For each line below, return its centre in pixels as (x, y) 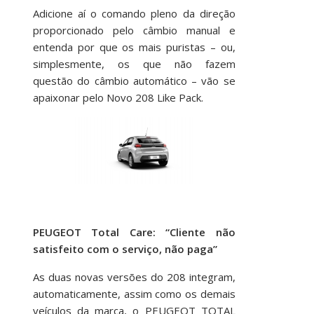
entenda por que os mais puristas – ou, (134, 47)
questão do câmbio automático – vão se (134, 81)
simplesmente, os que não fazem (134, 64)
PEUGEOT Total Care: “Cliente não (134, 232)
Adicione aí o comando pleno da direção (134, 13)
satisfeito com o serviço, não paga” (125, 249)
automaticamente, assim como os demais (134, 294)
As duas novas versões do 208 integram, (134, 277)
